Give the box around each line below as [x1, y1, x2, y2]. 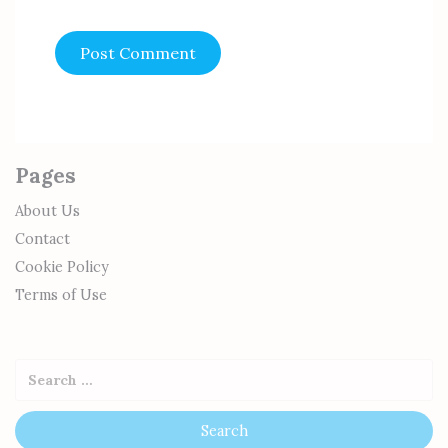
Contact [15, 230, 70, 248]
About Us [15, 202, 80, 220]
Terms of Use [15, 286, 107, 304]
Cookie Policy [15, 258, 109, 276]
